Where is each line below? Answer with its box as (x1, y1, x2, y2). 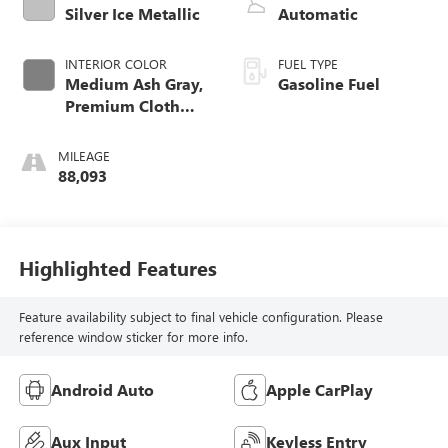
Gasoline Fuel (278, 73, 380, 95)
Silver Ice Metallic (64, 3, 200, 25)
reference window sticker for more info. (18, 327, 248, 345)
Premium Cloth (64, 95, 180, 117)
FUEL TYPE (278, 55, 338, 73)
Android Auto (50, 379, 154, 401)
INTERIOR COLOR (64, 55, 167, 73)
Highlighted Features (18, 253, 217, 281)
